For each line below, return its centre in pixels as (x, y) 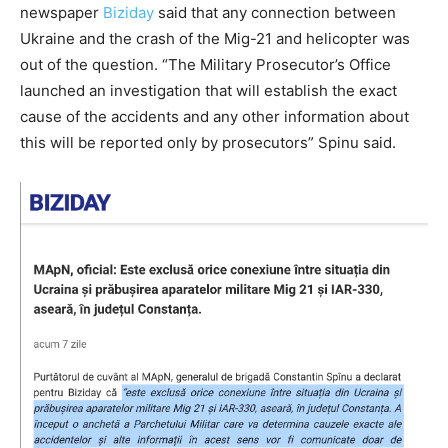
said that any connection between (275, 12)
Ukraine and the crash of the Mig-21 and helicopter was (215, 38)
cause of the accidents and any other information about (214, 116)
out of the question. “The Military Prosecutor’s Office (205, 64)
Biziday (128, 12)
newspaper (61, 12)
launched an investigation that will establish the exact (208, 90)
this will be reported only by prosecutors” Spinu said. (208, 142)
